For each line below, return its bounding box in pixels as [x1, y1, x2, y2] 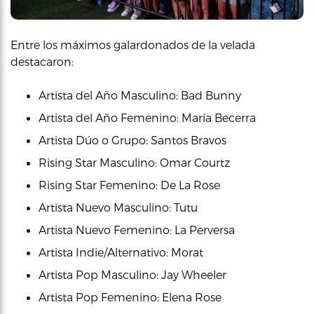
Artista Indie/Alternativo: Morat [39, 245, 203, 259]
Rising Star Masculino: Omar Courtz [39, 155, 230, 169]
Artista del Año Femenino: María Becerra [39, 110, 256, 124]
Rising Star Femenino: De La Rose [39, 177, 220, 191]
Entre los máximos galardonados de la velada [11, 37, 255, 51]
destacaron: [11, 54, 74, 68]
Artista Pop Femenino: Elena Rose [39, 289, 221, 303]
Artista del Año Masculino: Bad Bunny [39, 88, 241, 102]
